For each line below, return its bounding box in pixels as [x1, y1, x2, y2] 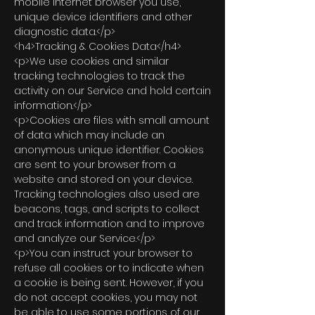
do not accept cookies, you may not [14, 290, 198, 304]
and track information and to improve [14, 217, 205, 231]
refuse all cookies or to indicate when [14, 261, 204, 275]
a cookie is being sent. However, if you [14, 276, 203, 290]
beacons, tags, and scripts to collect [14, 202, 200, 216]
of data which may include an [14, 128, 165, 142]
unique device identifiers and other [14, 10, 192, 24]
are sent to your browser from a [14, 157, 176, 172]
